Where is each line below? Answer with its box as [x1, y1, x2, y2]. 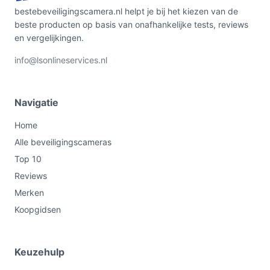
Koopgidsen [14, 204, 61, 215]
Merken [14, 187, 44, 198]
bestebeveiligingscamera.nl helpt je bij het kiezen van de [14, 6, 238, 16]
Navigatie [14, 96, 58, 108]
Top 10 [14, 154, 42, 164]
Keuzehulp [14, 246, 64, 258]
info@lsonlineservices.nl [14, 55, 107, 65]
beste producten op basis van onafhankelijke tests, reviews [14, 19, 248, 30]
